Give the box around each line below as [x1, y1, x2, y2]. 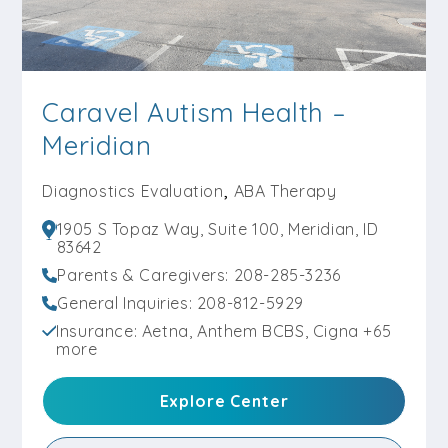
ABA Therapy [233, 180, 337, 201]
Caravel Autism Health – [42, 95, 346, 129]
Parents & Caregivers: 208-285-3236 [57, 264, 341, 285]
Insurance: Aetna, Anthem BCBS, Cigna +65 [56, 320, 392, 341]
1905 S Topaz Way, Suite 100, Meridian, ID [56, 218, 379, 239]
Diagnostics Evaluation [42, 180, 224, 201]
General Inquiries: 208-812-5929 [57, 292, 304, 313]
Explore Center [159, 391, 289, 412]
